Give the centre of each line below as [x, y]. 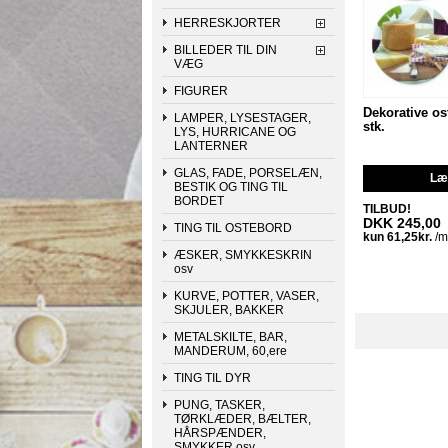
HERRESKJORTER [227, 23]
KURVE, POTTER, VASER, [246, 296]
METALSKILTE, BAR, [230, 337]
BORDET [199, 201]
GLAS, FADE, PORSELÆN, [248, 173]
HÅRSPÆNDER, [220, 433]
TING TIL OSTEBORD [233, 228]
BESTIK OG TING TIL [231, 187]
